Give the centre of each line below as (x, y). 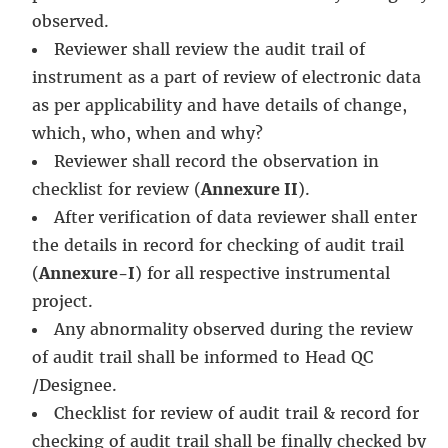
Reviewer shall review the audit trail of (209, 49)
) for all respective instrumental (262, 273)
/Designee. (74, 385)
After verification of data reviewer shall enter (235, 217)
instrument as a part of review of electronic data (226, 77)
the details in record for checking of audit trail (218, 245)
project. (62, 301)
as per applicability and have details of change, (219, 105)
